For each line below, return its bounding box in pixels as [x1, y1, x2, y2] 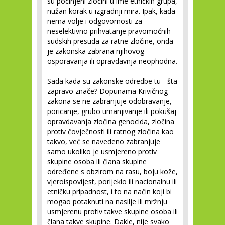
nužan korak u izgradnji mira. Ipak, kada [47, 6, 175, 16]
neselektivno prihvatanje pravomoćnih [47, 26, 171, 36]
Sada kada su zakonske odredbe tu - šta [47, 76, 177, 86]
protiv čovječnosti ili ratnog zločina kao [47, 127, 174, 136]
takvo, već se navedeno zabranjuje [47, 137, 160, 146]
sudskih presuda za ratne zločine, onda [47, 36, 173, 46]
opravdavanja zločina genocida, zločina [47, 117, 174, 126]
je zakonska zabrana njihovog [47, 46, 144, 56]
